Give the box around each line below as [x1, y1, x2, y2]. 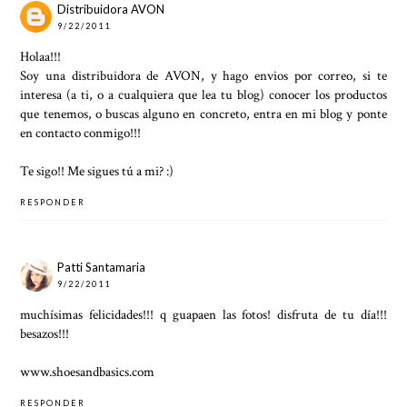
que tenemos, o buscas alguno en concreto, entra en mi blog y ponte [20, 104, 387, 124]
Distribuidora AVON [57, 2, 165, 17]
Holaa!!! [20, 47, 62, 66]
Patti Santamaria [57, 259, 146, 274]
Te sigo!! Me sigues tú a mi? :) [20, 162, 174, 181]
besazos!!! [20, 323, 70, 342]
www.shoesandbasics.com [20, 362, 155, 381]
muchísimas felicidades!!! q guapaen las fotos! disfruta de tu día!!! [20, 304, 387, 323]
